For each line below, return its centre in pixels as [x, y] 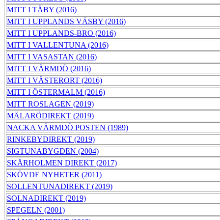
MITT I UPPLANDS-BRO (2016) [61, 33]
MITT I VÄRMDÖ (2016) [49, 69]
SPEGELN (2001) [36, 210]
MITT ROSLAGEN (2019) [50, 104]
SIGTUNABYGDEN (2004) [53, 151]
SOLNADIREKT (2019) [46, 198]
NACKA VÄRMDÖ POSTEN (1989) [68, 128]
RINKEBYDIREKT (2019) [51, 139]
